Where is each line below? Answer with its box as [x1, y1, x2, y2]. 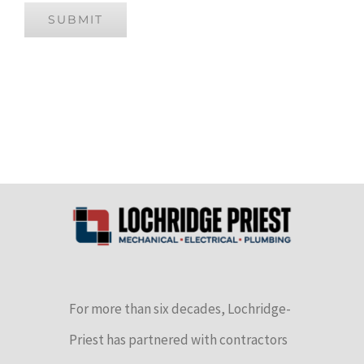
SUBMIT [48, 11, 103, 27]
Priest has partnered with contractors [69, 330, 288, 349]
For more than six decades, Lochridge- [69, 299, 291, 318]
